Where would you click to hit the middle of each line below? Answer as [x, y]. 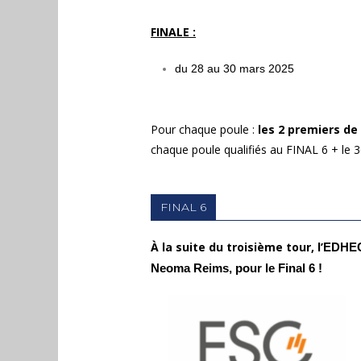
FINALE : [173, 32]
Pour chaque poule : [203, 129]
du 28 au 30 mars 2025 [234, 68]
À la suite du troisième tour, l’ [237, 247]
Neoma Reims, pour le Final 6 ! [237, 268]
